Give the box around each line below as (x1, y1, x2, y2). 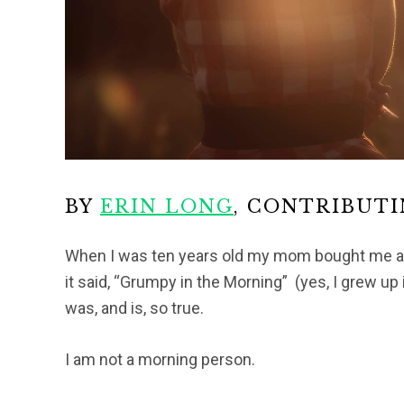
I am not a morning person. (65, 350, 255, 369)
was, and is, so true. (65, 298, 204, 317)
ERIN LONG (100, 196, 234, 217)
